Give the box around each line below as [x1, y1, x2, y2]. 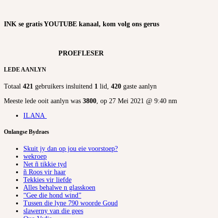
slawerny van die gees [23, 207, 83, 215]
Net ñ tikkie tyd [23, 160, 67, 168]
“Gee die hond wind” [23, 191, 81, 199]
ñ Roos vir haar [23, 168, 66, 176]
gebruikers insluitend [33, 82, 94, 90]
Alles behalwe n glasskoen [23, 183, 95, 191]
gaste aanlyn [121, 82, 157, 90]
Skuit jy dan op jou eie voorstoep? [23, 145, 118, 152]
